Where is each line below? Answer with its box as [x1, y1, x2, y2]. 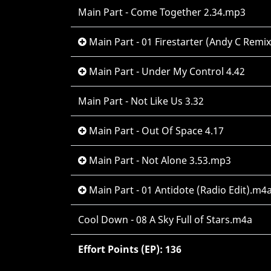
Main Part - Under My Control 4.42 [87, 65, 245, 78]
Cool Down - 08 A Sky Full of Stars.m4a [78, 213, 252, 226]
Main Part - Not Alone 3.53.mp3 [87, 154, 231, 167]
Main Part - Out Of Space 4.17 [87, 124, 224, 137]
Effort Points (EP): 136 [78, 243, 181, 256]
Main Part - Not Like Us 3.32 [78, 94, 204, 108]
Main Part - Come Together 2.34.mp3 [78, 5, 246, 19]
